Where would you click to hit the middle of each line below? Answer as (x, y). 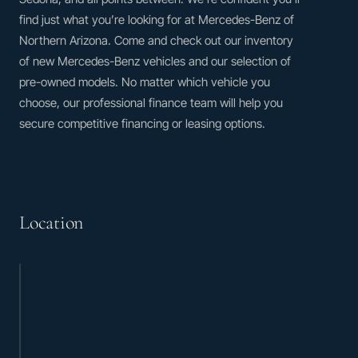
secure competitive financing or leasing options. (142, 123)
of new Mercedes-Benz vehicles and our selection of (155, 61)
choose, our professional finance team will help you (151, 102)
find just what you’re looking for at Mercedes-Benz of (157, 19)
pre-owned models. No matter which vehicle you (145, 82)
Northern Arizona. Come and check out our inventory (156, 40)
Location (52, 222)
